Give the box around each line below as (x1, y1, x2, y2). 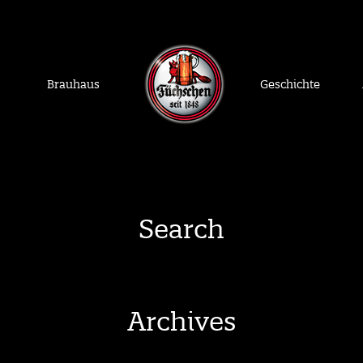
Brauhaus (46, 77, 100, 92)
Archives (127, 305, 236, 337)
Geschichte (260, 77, 320, 92)
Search (139, 212, 224, 245)
